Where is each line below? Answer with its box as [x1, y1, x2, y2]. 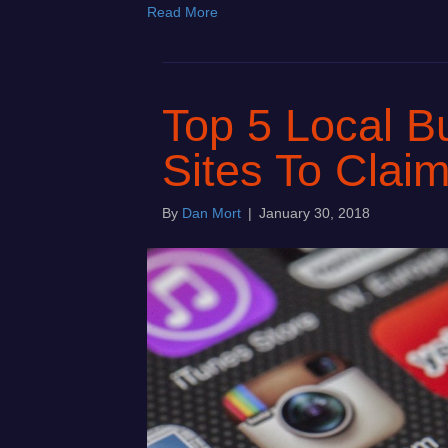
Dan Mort [182, 205, 241, 222]
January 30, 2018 [259, 205, 370, 222]
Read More [147, 4, 218, 21]
